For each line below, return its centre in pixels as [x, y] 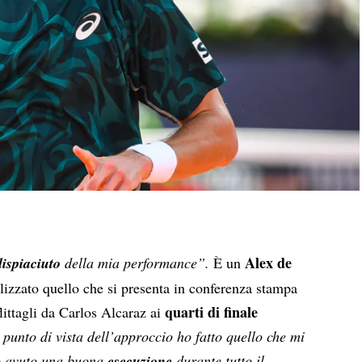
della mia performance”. [137, 262]
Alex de [269, 262]
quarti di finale [212, 311]
